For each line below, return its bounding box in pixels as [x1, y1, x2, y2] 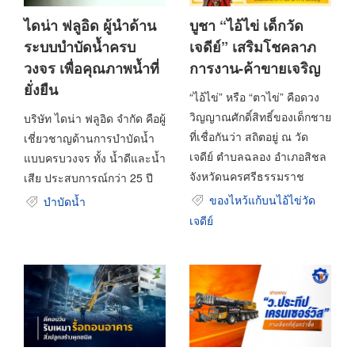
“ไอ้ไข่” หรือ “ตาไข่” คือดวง [189, 89, 319, 105]
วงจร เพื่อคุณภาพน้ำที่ [24, 57, 159, 78]
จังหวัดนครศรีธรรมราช [189, 168, 304, 184]
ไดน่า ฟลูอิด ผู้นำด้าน [24, 14, 156, 36]
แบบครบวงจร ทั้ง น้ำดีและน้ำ [24, 150, 166, 166]
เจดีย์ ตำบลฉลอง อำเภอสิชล [189, 148, 326, 164]
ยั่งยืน [24, 78, 58, 100]
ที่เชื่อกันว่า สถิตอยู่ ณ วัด [189, 128, 308, 144]
